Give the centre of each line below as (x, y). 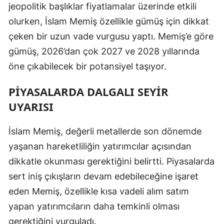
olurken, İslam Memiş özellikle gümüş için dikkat (109, 21)
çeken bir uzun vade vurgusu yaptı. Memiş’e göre (111, 36)
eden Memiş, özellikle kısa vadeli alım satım (99, 191)
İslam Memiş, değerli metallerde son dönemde (105, 131)
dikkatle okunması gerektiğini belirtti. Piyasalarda (111, 161)
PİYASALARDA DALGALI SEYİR (88, 91)
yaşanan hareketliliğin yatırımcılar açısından (100, 146)
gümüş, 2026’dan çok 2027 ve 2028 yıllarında (104, 51)
